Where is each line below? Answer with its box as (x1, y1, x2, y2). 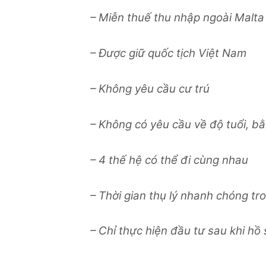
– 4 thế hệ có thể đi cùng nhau (90, 153, 248, 167)
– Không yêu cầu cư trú (90, 81, 210, 96)
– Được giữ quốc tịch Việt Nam (90, 46, 246, 61)
